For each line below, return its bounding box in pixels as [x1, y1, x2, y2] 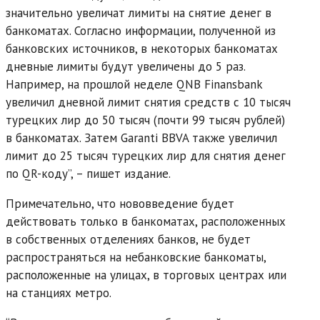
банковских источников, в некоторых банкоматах [6, 40, 278, 56]
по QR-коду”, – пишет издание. [6, 165, 171, 181]
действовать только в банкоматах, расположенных [6, 213, 286, 229]
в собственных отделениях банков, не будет [6, 231, 251, 247]
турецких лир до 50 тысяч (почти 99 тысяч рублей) [6, 111, 285, 128]
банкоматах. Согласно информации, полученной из [6, 22, 276, 39]
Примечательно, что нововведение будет [6, 195, 234, 211]
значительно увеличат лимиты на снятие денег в [6, 4, 271, 21]
